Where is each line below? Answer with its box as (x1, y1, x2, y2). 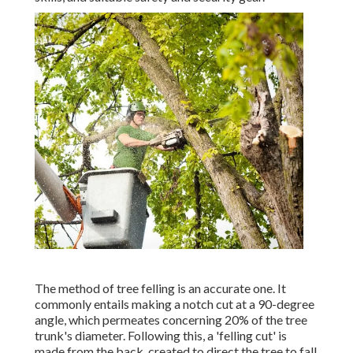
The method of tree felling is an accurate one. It (35, 281, 286, 296)
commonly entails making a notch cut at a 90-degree (35, 296, 314, 312)
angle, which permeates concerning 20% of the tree (35, 312, 307, 328)
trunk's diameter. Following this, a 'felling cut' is (35, 328, 287, 344)
